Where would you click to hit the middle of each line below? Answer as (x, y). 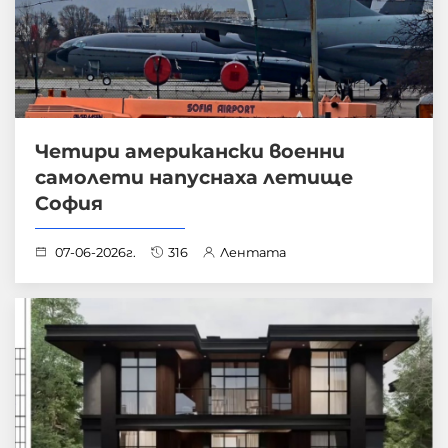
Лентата (253, 253)
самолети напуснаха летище (194, 177)
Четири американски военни (190, 151)
